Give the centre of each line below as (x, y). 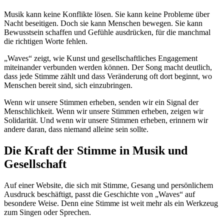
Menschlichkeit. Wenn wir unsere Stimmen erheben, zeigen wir (104, 111)
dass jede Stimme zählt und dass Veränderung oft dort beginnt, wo (108, 76)
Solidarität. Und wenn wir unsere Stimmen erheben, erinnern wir (106, 120)
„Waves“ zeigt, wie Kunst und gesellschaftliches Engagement (101, 58)
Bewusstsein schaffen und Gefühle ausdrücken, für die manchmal (107, 32)
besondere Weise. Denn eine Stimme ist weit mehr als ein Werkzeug (111, 203)
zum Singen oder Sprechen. (47, 212)
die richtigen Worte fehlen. (46, 41)
